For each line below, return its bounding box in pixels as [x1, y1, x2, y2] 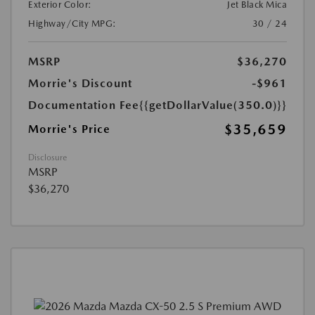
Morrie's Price [28, 122, 110, 136]
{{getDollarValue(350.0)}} [139, 98, 287, 112]
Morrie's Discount [28, 76, 132, 90]
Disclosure [28, 152, 67, 162]
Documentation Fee [28, 98, 139, 112]
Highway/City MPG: [28, 18, 117, 29]
